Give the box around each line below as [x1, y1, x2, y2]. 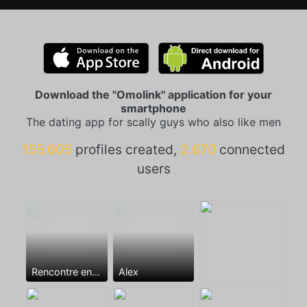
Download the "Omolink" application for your [35, 88, 272, 102]
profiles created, [72, 141, 180, 158]
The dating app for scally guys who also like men [26, 115, 281, 130]
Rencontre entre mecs [91, 266, 100, 278]
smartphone [121, 101, 186, 116]
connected [216, 141, 285, 158]
